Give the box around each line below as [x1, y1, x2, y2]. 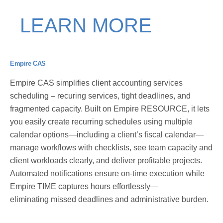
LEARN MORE [20, 14, 152, 36]
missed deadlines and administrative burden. [49, 195, 209, 204]
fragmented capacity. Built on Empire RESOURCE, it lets [10, 104, 210, 113]
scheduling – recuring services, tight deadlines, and [10, 91, 191, 100]
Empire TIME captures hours [10, 182, 112, 191]
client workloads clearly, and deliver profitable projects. [10, 156, 202, 165]
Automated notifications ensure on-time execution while [10, 169, 205, 178]
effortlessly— [112, 182, 158, 191]
